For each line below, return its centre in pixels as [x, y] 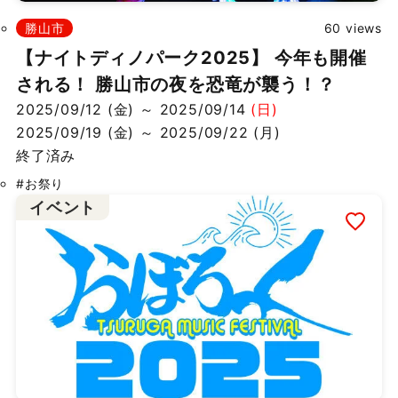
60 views [353, 28]
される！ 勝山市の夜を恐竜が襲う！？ [175, 84]
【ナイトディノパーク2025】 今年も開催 [191, 57]
